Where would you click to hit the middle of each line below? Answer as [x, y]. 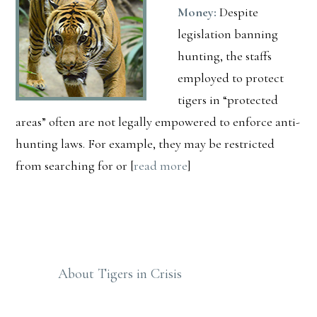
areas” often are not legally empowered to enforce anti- [158, 121]
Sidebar [60, 278]
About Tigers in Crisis [120, 273]
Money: [197, 12]
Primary [63, 243]
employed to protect [231, 77]
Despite [238, 12]
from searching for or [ [75, 165]
